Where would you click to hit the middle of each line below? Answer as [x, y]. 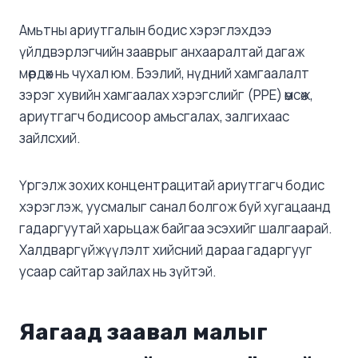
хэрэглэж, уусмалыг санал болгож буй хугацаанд [175, 207]
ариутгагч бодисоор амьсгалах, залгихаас [154, 117]
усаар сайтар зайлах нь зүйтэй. [118, 272]
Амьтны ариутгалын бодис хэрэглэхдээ [145, 30]
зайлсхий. [50, 138]
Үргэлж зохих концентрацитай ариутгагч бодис [172, 185]
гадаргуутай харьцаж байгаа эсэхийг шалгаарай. [176, 229]
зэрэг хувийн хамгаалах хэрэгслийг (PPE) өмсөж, [166, 95]
